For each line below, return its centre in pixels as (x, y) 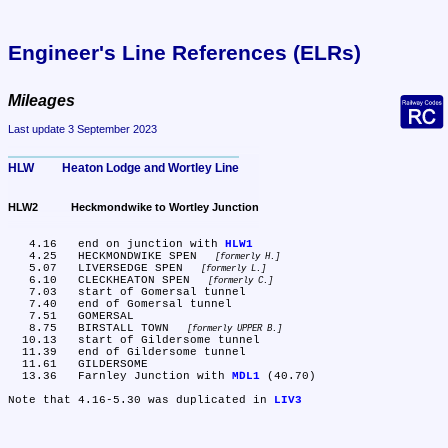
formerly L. (233, 269)
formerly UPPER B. (234, 329)
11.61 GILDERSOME (15, 364)
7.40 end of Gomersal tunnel (18, 304)
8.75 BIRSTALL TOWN (127, 328)
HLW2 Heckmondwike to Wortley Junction (165, 207)
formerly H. (247, 257)
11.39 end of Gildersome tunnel (15, 352)
